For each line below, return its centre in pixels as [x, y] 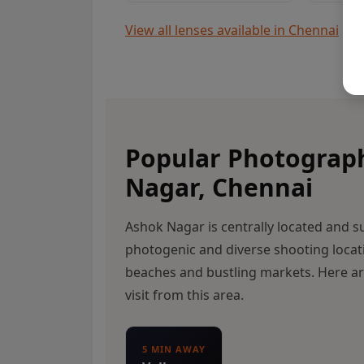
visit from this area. [184, 295]
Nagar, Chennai [219, 188]
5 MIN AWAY [174, 349]
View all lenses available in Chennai [232, 30]
